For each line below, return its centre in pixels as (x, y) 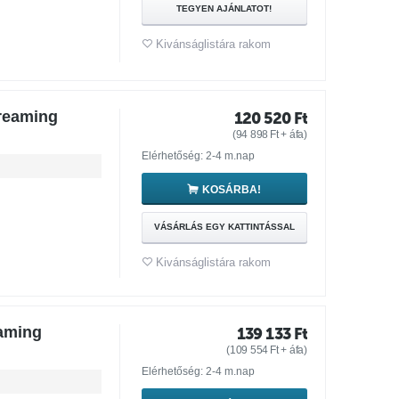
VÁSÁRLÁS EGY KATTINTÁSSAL (224, 227)
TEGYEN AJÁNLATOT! (224, 8)
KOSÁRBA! (232, 189)
